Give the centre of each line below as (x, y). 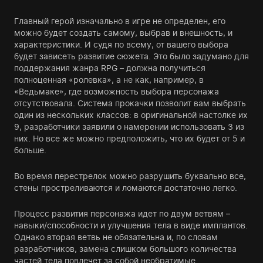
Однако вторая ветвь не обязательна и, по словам (116, 237)
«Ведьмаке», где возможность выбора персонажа (117, 91)
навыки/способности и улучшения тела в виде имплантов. (131, 225)
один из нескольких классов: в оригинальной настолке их (131, 115)
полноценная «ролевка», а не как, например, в (109, 80)
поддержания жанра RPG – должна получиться (110, 68)
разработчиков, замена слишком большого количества (125, 249)
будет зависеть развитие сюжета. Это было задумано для (131, 56)
